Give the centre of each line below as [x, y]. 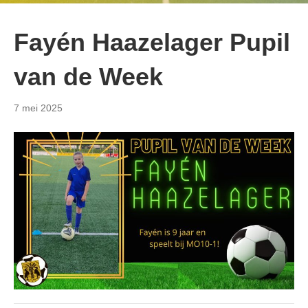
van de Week [88, 76]
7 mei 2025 [38, 108]
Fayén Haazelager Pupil [152, 42]
